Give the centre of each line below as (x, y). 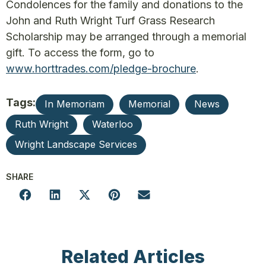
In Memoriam (75, 104)
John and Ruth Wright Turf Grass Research (110, 20)
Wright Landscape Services (76, 144)
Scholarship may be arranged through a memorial (126, 37)
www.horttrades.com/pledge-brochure (101, 69)
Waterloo (113, 124)
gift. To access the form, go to (80, 53)
